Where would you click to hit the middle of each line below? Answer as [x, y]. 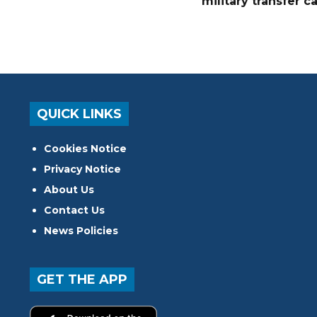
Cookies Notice [86, 148]
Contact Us [75, 210]
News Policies [81, 230]
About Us [69, 189]
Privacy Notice [83, 169]
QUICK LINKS [80, 114]
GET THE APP [82, 279]
